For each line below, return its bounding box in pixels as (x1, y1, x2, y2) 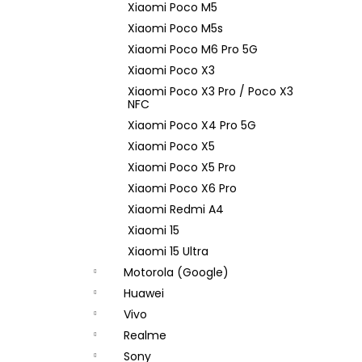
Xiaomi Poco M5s (128, 20, 223, 36)
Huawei (124, 285, 164, 301)
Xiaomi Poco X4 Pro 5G (128, 117, 256, 133)
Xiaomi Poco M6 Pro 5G (128, 41, 258, 57)
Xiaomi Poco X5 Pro (128, 159, 236, 175)
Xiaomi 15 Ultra (128, 243, 208, 259)
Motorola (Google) (124, 264, 229, 280)
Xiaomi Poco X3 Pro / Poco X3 (128, 83, 293, 99)
